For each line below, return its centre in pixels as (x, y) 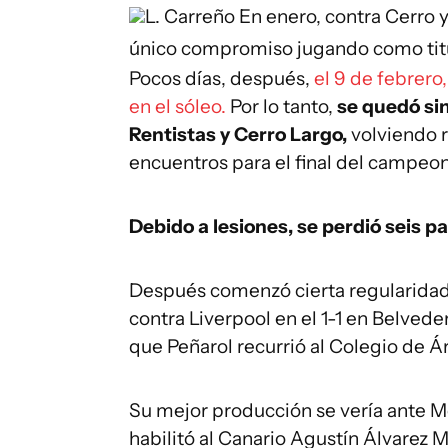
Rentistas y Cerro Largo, (240, 134)
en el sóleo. (179, 106)
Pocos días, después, (221, 78)
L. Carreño (190, 16)
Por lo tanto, (283, 106)
